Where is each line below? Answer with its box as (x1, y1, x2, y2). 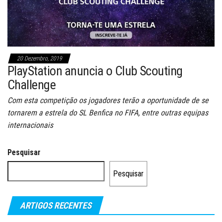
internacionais (7, 120, 53, 130)
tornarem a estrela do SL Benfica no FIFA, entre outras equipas (7, 108, 208, 118)
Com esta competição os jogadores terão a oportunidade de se (7, 96, 209, 106)
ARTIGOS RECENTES (20, 200, 92, 211)
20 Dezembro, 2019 (17, 55, 62, 62)
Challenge (7, 77, 56, 93)
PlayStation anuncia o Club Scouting (7, 63, 183, 79)
